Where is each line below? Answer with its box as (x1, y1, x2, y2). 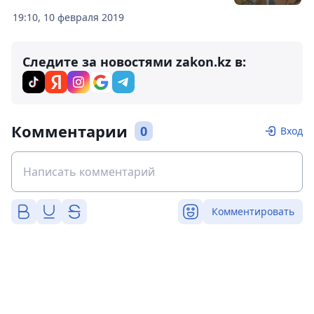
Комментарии (11, 121, 128, 142)
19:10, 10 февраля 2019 (13, 11, 124, 25)
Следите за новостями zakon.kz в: (22, 53, 246, 71)
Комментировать (212, 205, 294, 219)
